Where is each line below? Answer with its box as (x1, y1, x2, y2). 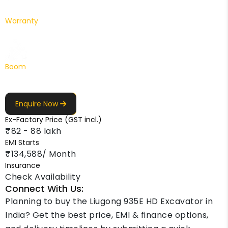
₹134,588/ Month (5, 148, 76, 160)
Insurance (5, 160, 40, 170)
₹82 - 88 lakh (5, 125, 62, 137)
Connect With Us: (5, 183, 83, 195)
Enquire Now (15, 99, 60, 109)
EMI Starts (5, 137, 39, 148)
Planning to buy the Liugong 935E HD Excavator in (5, 195, 213, 207)
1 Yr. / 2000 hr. (5, 26, 64, 38)
